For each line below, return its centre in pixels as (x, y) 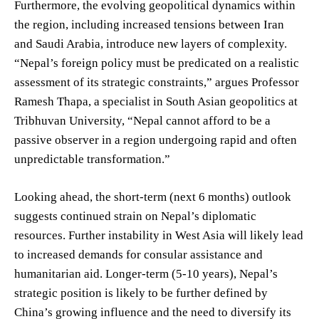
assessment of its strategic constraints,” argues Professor (157, 82)
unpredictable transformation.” (92, 159)
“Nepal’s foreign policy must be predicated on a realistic (157, 63)
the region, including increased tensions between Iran (149, 24)
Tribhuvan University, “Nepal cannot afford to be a (142, 120)
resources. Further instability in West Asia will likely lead (159, 235)
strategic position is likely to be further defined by (141, 293)
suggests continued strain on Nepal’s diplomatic (135, 216)
